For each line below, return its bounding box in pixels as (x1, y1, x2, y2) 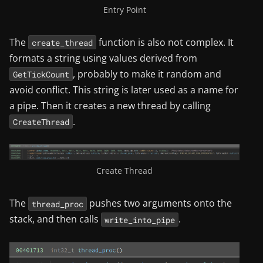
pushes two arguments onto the (86, 197, 232, 210)
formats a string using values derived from (9, 51, 197, 65)
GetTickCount (12, 68, 69, 80)
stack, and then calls (9, 213, 101, 226)
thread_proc (31, 198, 83, 210)
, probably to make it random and (72, 67, 221, 80)
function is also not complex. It (96, 35, 234, 49)
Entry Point (103, 4, 146, 15)
